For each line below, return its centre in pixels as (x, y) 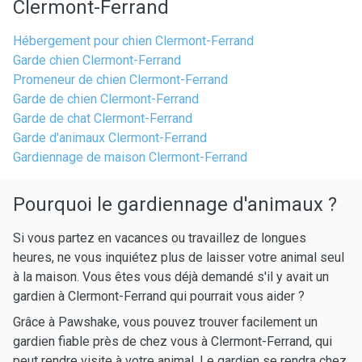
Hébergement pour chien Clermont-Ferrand (133, 41)
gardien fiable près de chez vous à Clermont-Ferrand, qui (173, 341)
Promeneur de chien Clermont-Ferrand (120, 80)
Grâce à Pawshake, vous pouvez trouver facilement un (165, 322)
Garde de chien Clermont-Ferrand (106, 99)
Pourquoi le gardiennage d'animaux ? (175, 204)
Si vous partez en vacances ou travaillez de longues (160, 238)
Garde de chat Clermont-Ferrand (103, 118)
